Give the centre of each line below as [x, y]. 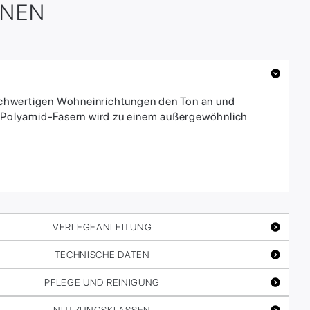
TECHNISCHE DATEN [102, 255]
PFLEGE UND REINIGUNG [102, 283]
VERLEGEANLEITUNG [102, 227]
